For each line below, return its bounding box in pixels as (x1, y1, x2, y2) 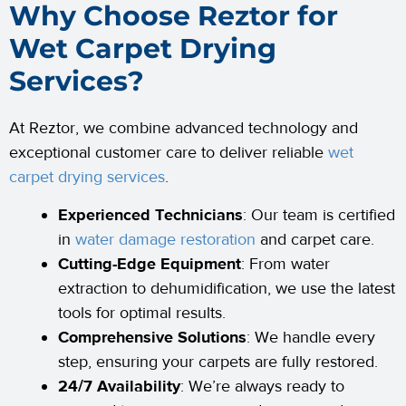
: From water (241, 254, 330, 275)
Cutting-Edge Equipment (58, 254, 241, 275)
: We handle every (246, 327, 375, 349)
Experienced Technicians (58, 205, 243, 227)
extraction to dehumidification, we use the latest (58, 278, 395, 300)
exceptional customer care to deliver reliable (9, 142, 328, 164)
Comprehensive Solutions (58, 327, 246, 349)
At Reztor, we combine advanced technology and (9, 118, 358, 140)
